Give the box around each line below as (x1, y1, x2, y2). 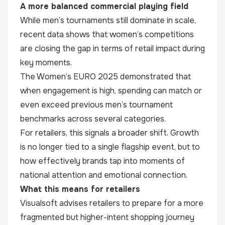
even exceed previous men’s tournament (20, 99, 173, 110)
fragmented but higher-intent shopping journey (20, 212, 194, 222)
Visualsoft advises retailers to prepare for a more (20, 198, 203, 208)
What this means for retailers (20, 184, 140, 194)
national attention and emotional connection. (20, 170, 187, 180)
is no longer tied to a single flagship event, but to (20, 142, 200, 152)
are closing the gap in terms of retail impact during (20, 43, 205, 54)
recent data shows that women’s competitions (20, 29, 194, 40)
